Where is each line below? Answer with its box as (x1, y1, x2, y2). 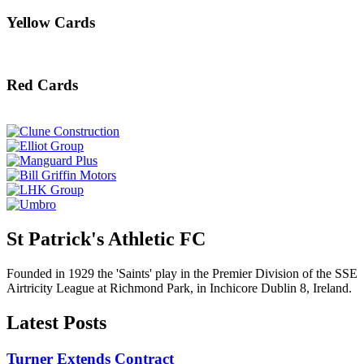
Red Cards (6, 76, 78, 94)
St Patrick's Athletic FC (6, 227, 206, 249)
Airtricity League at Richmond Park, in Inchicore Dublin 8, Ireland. (6, 280, 352, 295)
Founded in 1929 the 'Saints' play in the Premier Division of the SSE (6, 266, 357, 280)
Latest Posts (6, 311, 106, 333)
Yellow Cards (6, 13, 95, 31)
